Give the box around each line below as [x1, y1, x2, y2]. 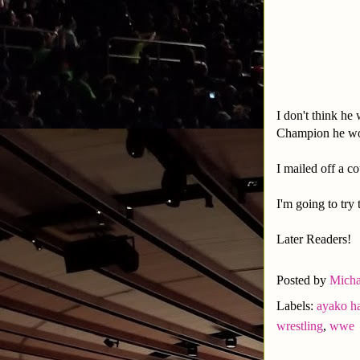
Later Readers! [276, 231, 351, 246]
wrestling [276, 318, 323, 333]
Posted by [276, 272, 329, 287]
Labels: [276, 298, 317, 313]
